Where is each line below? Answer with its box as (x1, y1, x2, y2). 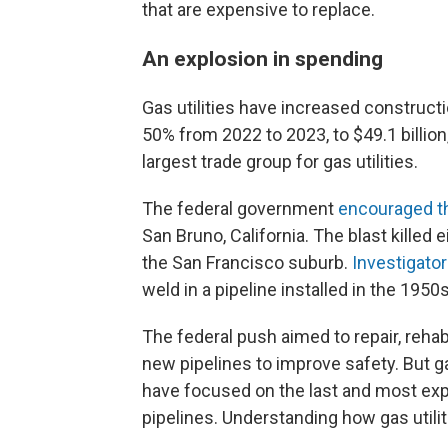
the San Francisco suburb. (142, 252, 352, 273)
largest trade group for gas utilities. (142, 151, 418, 172)
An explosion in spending (142, 46, 383, 71)
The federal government (142, 198, 338, 219)
